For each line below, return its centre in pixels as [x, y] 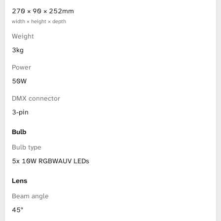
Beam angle [30, 196]
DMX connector [36, 98]
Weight [23, 36]
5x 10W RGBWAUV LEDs [51, 161]
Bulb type [27, 147]
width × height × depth [39, 22]
